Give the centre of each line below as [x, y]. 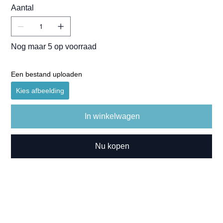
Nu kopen [112, 146]
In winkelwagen [112, 116]
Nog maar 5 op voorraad [54, 47]
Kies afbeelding [40, 91]
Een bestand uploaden [47, 74]
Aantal [23, 8]
